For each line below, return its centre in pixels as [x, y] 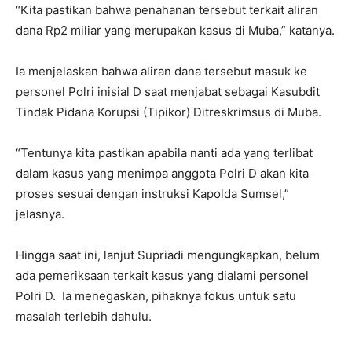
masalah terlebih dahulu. [84, 316]
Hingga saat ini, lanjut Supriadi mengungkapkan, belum [168, 255]
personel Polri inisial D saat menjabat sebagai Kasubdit [168, 91]
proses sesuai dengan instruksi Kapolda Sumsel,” [152, 193]
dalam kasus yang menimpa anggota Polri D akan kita [162, 173]
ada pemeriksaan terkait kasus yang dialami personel [162, 275]
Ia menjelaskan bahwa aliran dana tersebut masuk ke [161, 71]
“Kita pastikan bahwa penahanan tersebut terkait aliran [167, 9]
